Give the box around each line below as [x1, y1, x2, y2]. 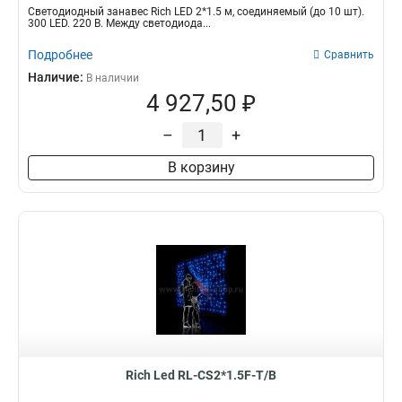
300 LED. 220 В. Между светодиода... [28, 17, 211, 30]
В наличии [86, 72, 139, 84]
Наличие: [28, 70, 86, 84]
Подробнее [28, 48, 92, 62]
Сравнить [324, 48, 374, 61]
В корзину [167, 159, 235, 176]
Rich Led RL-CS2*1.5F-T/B [126, 368, 276, 382]
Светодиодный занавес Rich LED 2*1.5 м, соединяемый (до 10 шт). [28, 5, 364, 18]
